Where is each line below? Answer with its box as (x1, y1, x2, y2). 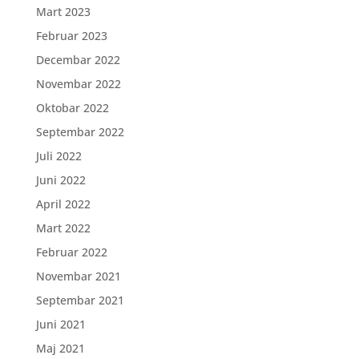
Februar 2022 (35, 244, 107, 260)
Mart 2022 (35, 220, 91, 236)
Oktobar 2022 (35, 99, 109, 115)
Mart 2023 (35, 3, 91, 19)
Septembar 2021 (35, 292, 124, 308)
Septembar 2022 (35, 123, 124, 139)
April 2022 (35, 196, 91, 212)
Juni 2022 (35, 171, 86, 188)
